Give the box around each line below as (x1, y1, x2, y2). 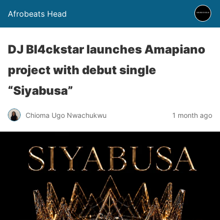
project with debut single (8, 63, 156, 77)
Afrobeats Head (8, 9, 67, 19)
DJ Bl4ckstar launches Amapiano (8, 42, 205, 56)
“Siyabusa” (8, 83, 73, 98)
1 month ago (172, 110, 212, 119)
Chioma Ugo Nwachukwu (26, 110, 107, 119)
